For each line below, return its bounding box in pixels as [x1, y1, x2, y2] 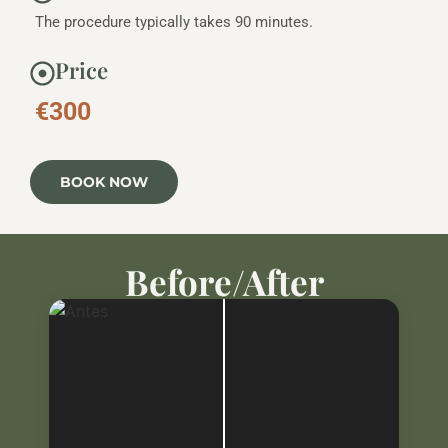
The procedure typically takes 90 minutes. [35, 13, 313, 31]
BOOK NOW [60, 173, 148, 191]
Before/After [124, 258, 324, 305]
